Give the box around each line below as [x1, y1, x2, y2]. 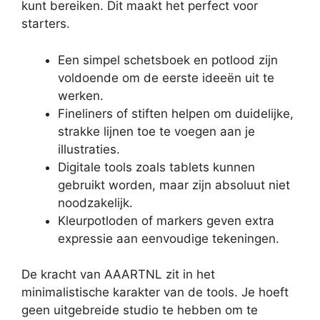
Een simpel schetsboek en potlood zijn [58, 52, 278, 67]
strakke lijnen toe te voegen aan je [58, 124, 255, 139]
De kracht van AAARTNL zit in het [21, 267, 215, 282]
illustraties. [58, 141, 120, 156]
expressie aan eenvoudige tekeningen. [58, 231, 279, 246]
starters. [21, 16, 70, 31]
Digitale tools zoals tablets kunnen [58, 159, 255, 174]
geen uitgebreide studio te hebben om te [21, 303, 258, 318]
